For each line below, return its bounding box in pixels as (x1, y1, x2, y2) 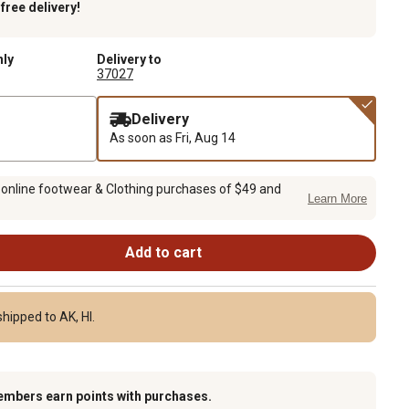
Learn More (308, 192, 367, 206)
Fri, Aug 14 (175, 130, 236, 145)
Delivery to (97, 51, 162, 67)
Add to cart (124, 243, 202, 261)
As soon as (110, 130, 175, 145)
